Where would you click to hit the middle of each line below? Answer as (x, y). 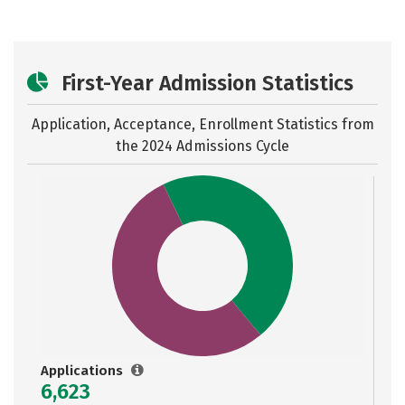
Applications (84, 371)
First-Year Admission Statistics (207, 83)
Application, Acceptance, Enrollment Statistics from (202, 124)
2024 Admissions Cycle (216, 146)
